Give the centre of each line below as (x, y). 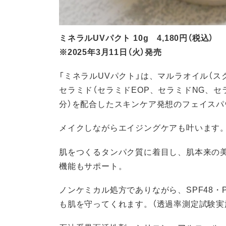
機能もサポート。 (93, 165)
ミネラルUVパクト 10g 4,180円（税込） (136, 38)
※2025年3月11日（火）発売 (110, 52)
